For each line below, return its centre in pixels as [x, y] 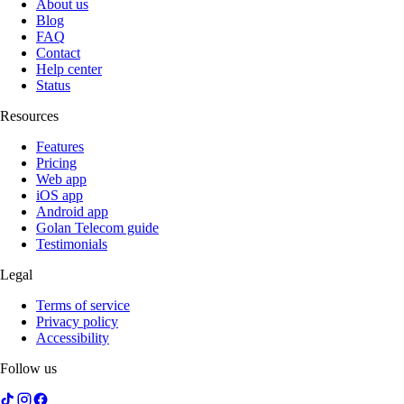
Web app [61, 179]
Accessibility [73, 337]
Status [53, 85]
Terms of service [83, 305]
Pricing [56, 162]
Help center [69, 69]
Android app [72, 211]
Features [60, 146]
